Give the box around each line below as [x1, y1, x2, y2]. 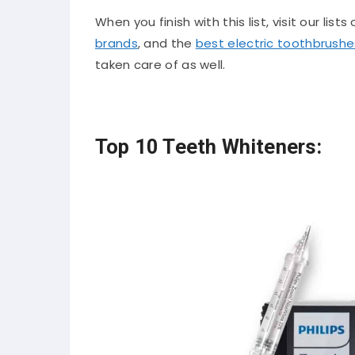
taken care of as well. [95, 55, 226, 73]
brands [95, 34, 138, 52]
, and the [137, 34, 196, 52]
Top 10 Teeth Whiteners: [95, 134, 323, 158]
